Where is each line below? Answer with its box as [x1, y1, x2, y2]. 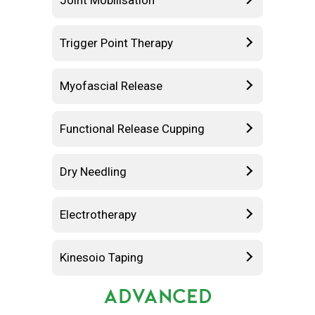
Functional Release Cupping [60, 122, 205, 136]
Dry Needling [60, 165, 127, 179]
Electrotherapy [60, 207, 136, 221]
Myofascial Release [60, 79, 162, 93]
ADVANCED [103, 283, 212, 308]
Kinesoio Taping [60, 250, 143, 264]
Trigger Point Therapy [60, 36, 173, 50]
